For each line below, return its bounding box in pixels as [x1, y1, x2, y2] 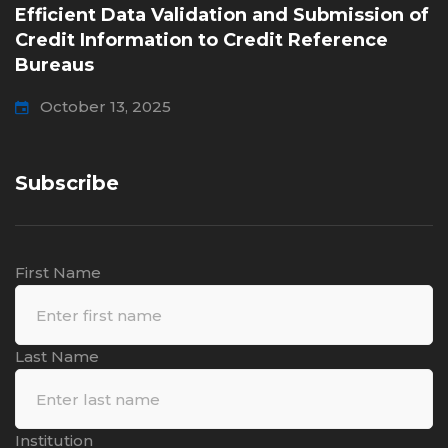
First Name [15, 263, 101, 282]
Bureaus [15, 54, 94, 76]
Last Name [15, 347, 99, 366]
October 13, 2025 [40, 97, 171, 116]
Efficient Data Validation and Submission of [15, 4, 429, 26]
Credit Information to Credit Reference [15, 29, 388, 51]
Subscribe [15, 171, 119, 195]
